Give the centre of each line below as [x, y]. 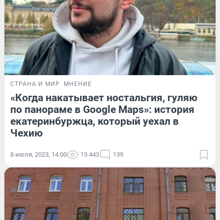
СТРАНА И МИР [35, 84]
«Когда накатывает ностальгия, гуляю [104, 97]
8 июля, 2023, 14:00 [39, 154]
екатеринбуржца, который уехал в [95, 121]
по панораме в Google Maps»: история [102, 109]
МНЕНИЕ [78, 84]
